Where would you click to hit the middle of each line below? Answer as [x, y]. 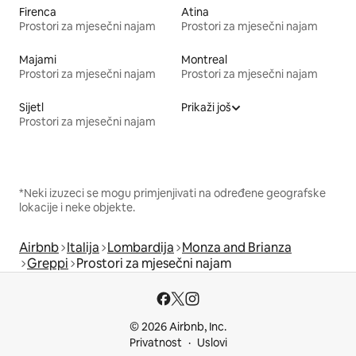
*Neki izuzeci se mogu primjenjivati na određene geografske [172, 193]
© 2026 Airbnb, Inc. [178, 327]
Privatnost [155, 343]
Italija [83, 248]
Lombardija [141, 248]
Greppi [48, 264]
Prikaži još [206, 108]
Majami [38, 60]
